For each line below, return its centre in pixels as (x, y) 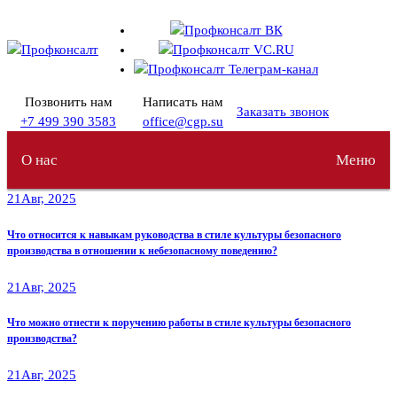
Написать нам (183, 102)
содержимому (47, 55)
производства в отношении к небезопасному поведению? (142, 250)
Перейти (31, 16)
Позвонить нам (68, 102)
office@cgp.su (183, 121)
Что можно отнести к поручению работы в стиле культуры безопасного (179, 323)
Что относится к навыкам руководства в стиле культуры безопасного (174, 234)
